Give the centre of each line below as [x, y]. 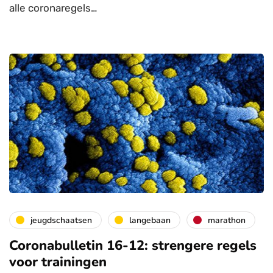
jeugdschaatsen [61, 220]
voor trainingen [58, 262]
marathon [227, 220]
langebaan [150, 220]
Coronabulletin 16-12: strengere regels [133, 246]
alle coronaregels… [53, 8]
